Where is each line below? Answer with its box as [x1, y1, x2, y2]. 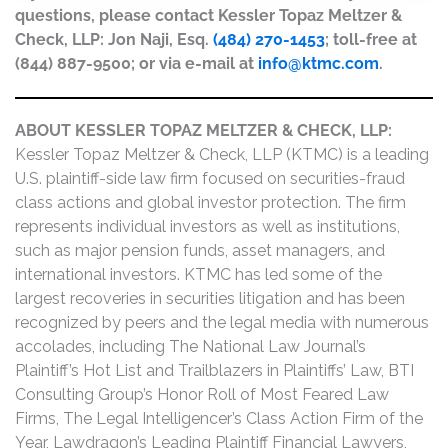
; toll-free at [325, 30, 417, 49]
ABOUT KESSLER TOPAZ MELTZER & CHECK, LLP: [15, 121, 392, 141]
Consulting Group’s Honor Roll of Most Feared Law [15, 385, 389, 405]
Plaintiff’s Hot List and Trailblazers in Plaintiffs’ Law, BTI [15, 361, 414, 381]
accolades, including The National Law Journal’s [15, 337, 366, 357]
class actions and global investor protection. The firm [15, 193, 406, 213]
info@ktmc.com [258, 54, 379, 73]
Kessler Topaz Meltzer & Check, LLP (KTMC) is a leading [15, 145, 429, 165]
